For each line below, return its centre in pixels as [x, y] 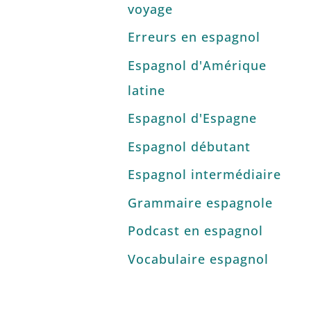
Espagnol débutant [189, 146]
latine [146, 90]
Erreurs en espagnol [194, 37]
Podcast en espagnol [195, 231]
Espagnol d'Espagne [192, 118]
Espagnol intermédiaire [204, 175]
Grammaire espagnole [200, 202]
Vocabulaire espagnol [198, 259]
